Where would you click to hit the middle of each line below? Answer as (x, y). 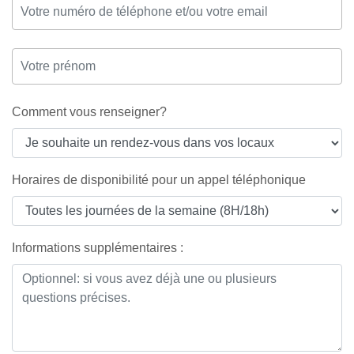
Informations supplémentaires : (98, 247)
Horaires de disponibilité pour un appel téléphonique (159, 179)
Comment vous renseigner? (89, 111)
